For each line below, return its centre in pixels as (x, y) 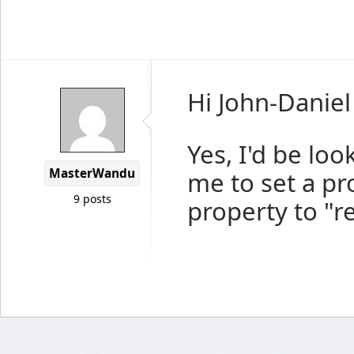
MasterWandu (92, 173)
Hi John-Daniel (269, 102)
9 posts (92, 199)
